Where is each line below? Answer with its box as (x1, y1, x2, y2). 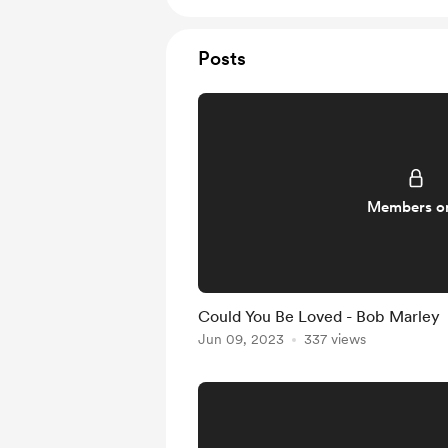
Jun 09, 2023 (198, 331, 284, 347)
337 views (304, 331, 366, 347)
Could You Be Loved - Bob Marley (198, 307, 440, 326)
